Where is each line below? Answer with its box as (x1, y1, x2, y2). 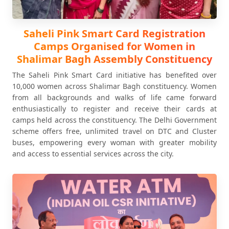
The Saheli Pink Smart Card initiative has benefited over (12, 70, 217, 80)
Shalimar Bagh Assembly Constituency (17, 52, 212, 66)
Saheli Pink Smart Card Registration (24, 27, 205, 40)
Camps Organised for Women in (34, 39, 195, 53)
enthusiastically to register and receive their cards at (12, 104, 217, 113)
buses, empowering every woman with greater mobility (12, 138, 217, 147)
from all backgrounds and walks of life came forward (12, 93, 217, 102)
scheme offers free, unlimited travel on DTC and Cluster (12, 126, 217, 136)
